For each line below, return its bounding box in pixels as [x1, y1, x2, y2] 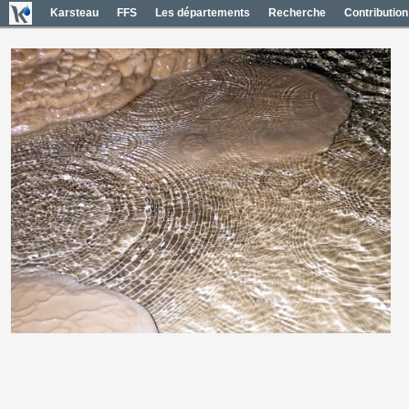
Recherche [268, 6, 326, 19]
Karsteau [50, 6, 99, 19]
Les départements [155, 6, 250, 19]
